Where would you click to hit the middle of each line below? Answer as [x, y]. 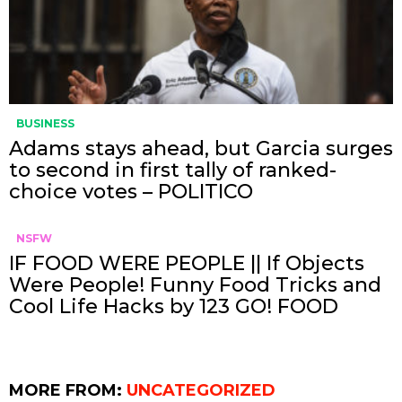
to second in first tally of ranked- [173, 170]
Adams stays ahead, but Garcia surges [201, 148]
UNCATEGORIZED [201, 390]
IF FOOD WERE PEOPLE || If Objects [187, 263]
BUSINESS [45, 123]
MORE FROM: [68, 390]
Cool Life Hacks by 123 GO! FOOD [174, 306]
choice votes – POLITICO [131, 191]
